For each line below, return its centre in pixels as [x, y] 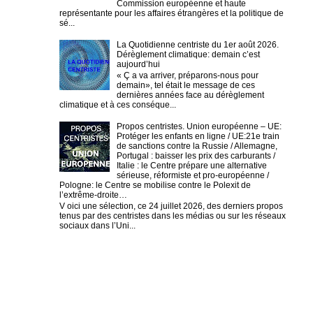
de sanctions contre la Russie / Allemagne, [197, 146]
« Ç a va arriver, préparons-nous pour [187, 75]
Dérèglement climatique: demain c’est [188, 54]
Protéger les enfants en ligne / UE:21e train [198, 136]
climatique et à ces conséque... [118, 104]
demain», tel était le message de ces [185, 85]
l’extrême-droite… [93, 195]
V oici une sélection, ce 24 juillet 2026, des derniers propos [171, 206]
